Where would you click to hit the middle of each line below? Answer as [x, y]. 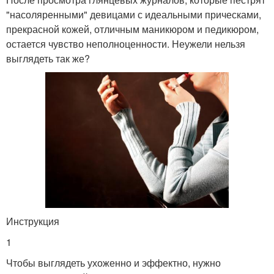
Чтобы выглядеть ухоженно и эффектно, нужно [113, 263]
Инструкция [33, 221]
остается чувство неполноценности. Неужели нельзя [126, 43]
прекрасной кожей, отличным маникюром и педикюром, [132, 29]
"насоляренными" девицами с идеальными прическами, [134, 14]
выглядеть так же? [48, 58]
